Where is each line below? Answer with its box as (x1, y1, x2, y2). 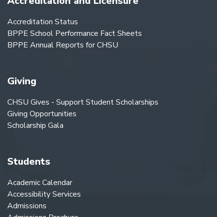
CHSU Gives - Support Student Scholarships (7, 96, 158, 108)
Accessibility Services (7, 188, 81, 200)
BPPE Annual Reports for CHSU (7, 39, 118, 50)
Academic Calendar (7, 177, 72, 188)
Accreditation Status (7, 16, 78, 27)
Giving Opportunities (7, 108, 77, 119)
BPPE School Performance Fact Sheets (7, 28, 142, 39)
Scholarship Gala (7, 120, 63, 131)
